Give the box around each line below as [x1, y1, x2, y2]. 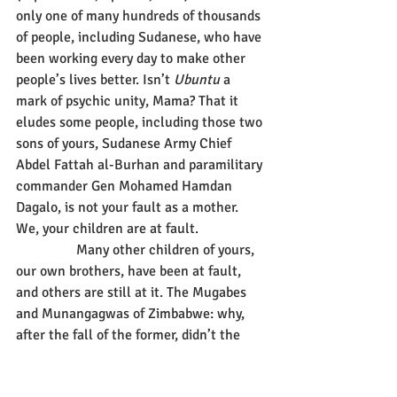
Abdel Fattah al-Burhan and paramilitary [16, 156, 266, 174]
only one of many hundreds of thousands [16, 7, 264, 25]
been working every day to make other [16, 50, 249, 67]
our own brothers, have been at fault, [16, 262, 245, 280]
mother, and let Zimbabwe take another [16, 369, 259, 386]
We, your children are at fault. [16, 220, 202, 237]
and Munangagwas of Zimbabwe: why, [16, 305, 248, 323]
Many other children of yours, [16, 241, 76, 259]
